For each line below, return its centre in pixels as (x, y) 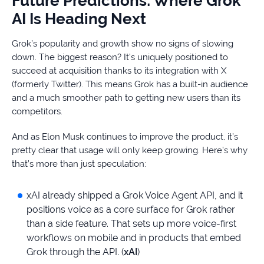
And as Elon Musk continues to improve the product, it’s (125, 137)
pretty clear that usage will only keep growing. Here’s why (130, 151)
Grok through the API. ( (75, 252)
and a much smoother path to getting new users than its (126, 98)
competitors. (37, 112)
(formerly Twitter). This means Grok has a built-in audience (130, 85)
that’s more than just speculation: (79, 164)
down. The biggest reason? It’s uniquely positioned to (120, 57)
